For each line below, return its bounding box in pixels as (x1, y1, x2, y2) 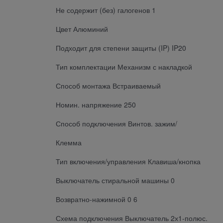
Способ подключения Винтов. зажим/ (56, 118, 177, 128)
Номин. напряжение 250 (56, 99, 136, 110)
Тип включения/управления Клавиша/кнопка (56, 156, 201, 166)
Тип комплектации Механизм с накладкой (56, 61, 192, 72)
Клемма (56, 137, 82, 147)
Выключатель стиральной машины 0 (56, 175, 175, 185)
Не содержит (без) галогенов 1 (56, 4, 156, 15)
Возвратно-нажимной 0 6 (56, 194, 137, 204)
